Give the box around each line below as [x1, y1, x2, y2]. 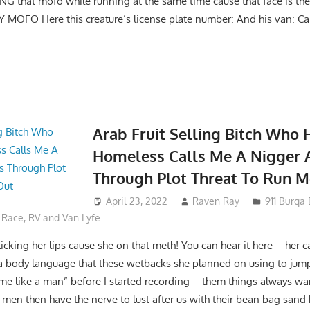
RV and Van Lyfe [28, 212, 101, 224]
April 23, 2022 [105, 195, 167, 208]
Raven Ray [192, 195, 240, 208]
